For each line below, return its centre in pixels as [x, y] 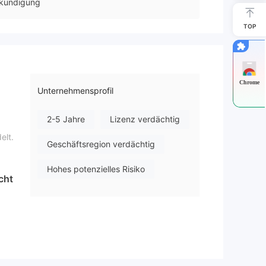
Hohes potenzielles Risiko [96, 169]
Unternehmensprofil [75, 91]
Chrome [249, 82]
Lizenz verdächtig [145, 119]
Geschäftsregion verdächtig [101, 144]
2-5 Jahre [66, 119]
